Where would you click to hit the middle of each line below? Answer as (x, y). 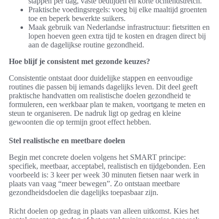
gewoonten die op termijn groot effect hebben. (80, 122)
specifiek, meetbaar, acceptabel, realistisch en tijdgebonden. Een (107, 166)
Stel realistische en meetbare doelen (67, 141)
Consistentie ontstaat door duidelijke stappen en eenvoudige (101, 78)
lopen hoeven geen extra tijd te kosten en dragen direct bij (117, 36)
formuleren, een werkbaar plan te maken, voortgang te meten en (107, 105)
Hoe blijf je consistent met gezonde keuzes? (79, 62)
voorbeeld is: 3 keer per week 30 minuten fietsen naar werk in (104, 175)
